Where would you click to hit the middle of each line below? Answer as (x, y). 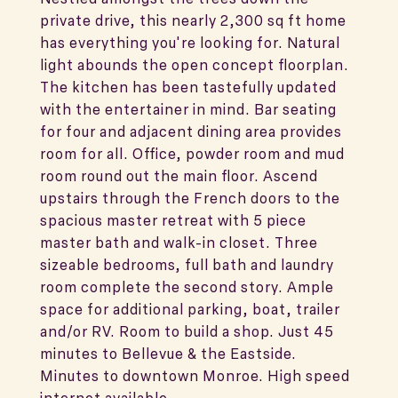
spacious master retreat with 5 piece (173, 220)
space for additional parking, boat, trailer (190, 309)
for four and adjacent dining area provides (191, 131)
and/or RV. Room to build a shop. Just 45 (187, 331)
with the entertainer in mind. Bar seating (188, 109)
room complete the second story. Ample (187, 287)
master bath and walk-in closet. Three (179, 243)
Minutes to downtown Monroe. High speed (195, 376)
